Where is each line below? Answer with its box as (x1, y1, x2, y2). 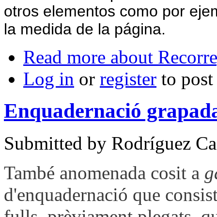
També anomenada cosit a (4, 162, 204, 184)
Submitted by (4, 133, 111, 154)
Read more (23, 46, 106, 67)
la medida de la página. (4, 20, 166, 38)
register (100, 68, 156, 89)
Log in (23, 68, 74, 89)
